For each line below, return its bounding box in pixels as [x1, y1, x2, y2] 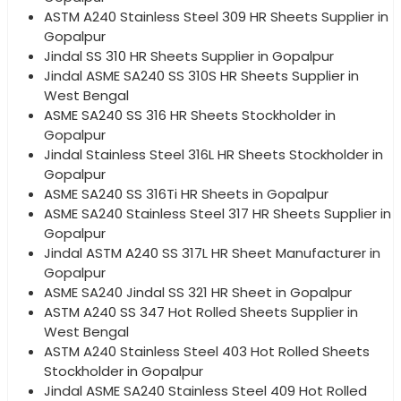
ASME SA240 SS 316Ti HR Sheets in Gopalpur [44, 183, 328, 203]
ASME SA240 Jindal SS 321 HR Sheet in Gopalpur [44, 282, 352, 302]
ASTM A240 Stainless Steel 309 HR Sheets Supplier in [44, 6, 388, 26]
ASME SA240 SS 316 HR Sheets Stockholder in [44, 105, 336, 124]
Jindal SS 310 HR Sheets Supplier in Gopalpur [44, 46, 334, 65]
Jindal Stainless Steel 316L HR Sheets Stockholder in [44, 144, 383, 164]
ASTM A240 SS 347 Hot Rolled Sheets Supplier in [44, 302, 358, 321]
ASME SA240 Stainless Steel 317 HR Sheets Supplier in [44, 203, 391, 223]
